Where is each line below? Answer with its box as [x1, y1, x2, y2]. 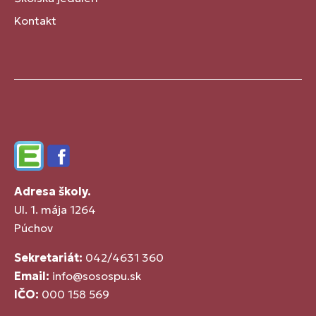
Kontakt [14, 13, 56, 28]
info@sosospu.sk [52, 268, 141, 283]
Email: [14, 268, 49, 283]
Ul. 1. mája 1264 [14, 202, 96, 217]
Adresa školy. [14, 183, 91, 198]
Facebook [43, 157, 96, 171]
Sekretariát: [14, 250, 83, 265]
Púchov [14, 220, 53, 235]
